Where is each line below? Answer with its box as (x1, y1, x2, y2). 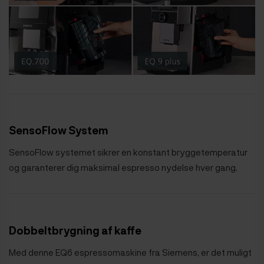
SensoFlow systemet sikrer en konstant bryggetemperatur (9, 146, 247, 158)
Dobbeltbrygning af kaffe (9, 223, 141, 237)
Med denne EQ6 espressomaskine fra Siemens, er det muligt (9, 246, 252, 258)
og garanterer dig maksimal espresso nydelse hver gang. (9, 161, 237, 173)
